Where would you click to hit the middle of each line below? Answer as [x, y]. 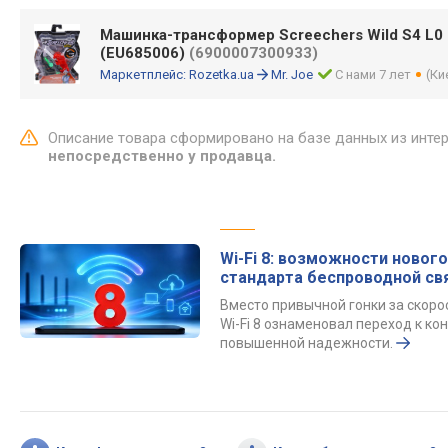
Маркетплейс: [144, 74]
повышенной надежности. [306, 343]
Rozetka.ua [221, 74]
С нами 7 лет [373, 74]
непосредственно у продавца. [162, 156]
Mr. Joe [292, 74]
